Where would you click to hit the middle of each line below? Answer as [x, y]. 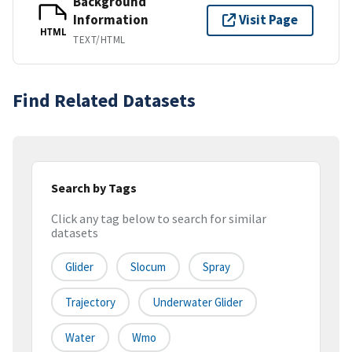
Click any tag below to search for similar [159, 219]
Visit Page [268, 20]
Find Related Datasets [104, 100]
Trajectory [90, 302]
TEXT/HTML [99, 39]
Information [111, 19]
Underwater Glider [198, 302]
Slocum [148, 267]
